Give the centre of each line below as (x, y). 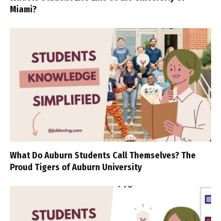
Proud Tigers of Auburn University (76, 167)
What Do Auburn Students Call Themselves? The (103, 155)
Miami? (23, 10)
